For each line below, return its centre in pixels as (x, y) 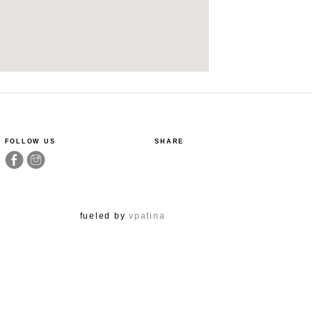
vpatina (147, 216)
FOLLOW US (30, 141)
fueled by (104, 216)
